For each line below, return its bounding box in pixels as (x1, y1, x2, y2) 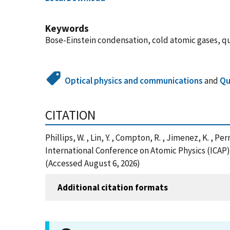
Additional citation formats (57, 181, 168, 193)
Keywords (45, 22, 89, 34)
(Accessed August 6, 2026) (45, 158, 140, 169)
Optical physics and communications (65, 75, 203, 86)
